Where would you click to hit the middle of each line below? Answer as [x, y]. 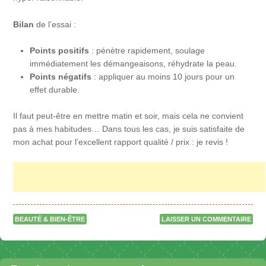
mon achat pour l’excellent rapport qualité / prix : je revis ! [121, 142]
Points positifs [60, 51]
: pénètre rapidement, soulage [147, 51]
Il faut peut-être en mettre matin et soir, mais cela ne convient [129, 116]
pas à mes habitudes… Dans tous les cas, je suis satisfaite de [129, 129]
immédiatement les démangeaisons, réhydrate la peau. [134, 64]
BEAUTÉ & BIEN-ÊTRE [50, 219]
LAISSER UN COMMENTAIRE [206, 219]
